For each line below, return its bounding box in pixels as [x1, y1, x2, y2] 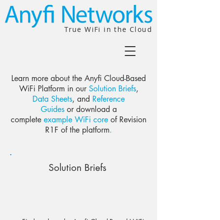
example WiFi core [44, 114, 108, 125]
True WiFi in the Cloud [64, 25, 152, 34]
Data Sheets [32, 94, 72, 104]
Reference [92, 94, 125, 104]
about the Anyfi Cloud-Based [51, 73, 146, 83]
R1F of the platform [45, 125, 110, 135]
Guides [40, 104, 64, 114]
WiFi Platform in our [19, 83, 86, 94]
